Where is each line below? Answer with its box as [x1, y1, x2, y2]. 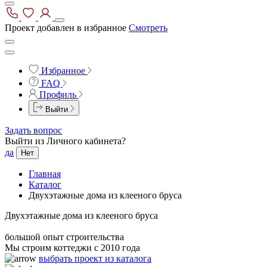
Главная [29, 169, 61, 179]
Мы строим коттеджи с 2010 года [5, 243, 140, 253]
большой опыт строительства [5, 232, 124, 242]
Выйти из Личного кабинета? [5, 136, 126, 146]
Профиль [39, 89, 79, 100]
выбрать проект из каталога [39, 253, 151, 263]
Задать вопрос [5, 125, 62, 135]
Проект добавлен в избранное [5, 23, 126, 33]
